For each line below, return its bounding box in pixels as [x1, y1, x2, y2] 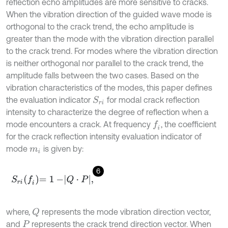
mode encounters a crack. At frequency [6, 120, 153, 129]
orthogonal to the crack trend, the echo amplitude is [6, 22, 194, 32]
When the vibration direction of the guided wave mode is [6, 10, 212, 19]
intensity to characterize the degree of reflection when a [6, 107, 209, 117]
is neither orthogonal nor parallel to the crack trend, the [6, 59, 204, 68]
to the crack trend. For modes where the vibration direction [6, 46, 218, 56]
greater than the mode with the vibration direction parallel [6, 34, 214, 44]
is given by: [41, 144, 84, 154]
